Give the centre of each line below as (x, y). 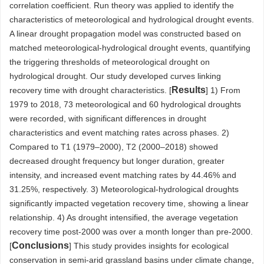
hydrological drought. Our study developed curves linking (115, 76)
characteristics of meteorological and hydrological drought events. (132, 19)
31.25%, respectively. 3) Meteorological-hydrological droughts (124, 189)
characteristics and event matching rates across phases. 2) (119, 133)
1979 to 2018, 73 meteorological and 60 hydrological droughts (125, 104)
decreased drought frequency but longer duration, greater (117, 161)
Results (189, 90)
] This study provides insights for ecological (149, 246)
